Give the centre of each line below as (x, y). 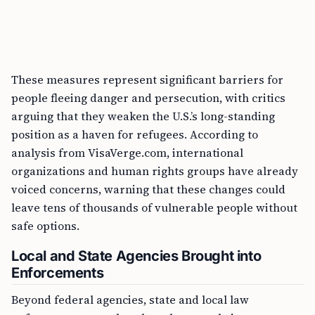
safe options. (45, 226)
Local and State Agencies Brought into (136, 256)
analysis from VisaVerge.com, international (127, 153)
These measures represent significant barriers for (147, 79)
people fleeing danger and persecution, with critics (148, 98)
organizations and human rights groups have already (155, 171)
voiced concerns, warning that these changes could (148, 189)
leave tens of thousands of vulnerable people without (154, 207)
